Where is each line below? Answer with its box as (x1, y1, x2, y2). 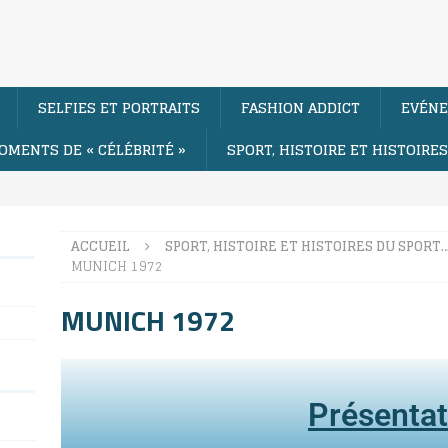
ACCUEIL (70, 234, 130, 258)
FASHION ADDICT (241, 94, 360, 120)
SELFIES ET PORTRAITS (38, 94, 200, 120)
